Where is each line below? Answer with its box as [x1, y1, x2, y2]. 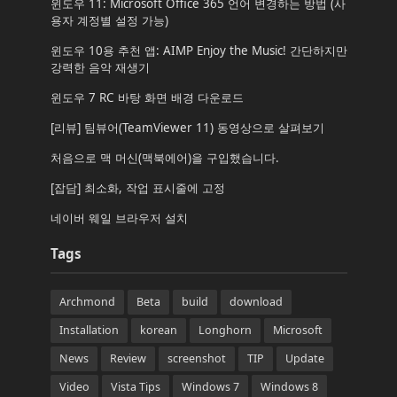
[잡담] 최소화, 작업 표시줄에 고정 [50, 180, 225, 196]
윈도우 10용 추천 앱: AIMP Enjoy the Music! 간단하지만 [50, 43, 347, 58]
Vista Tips [110, 379, 160, 394]
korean [139, 323, 177, 338]
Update [284, 351, 324, 366]
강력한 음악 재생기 [50, 59, 150, 75]
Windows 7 [181, 379, 239, 394]
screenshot [167, 351, 226, 366]
